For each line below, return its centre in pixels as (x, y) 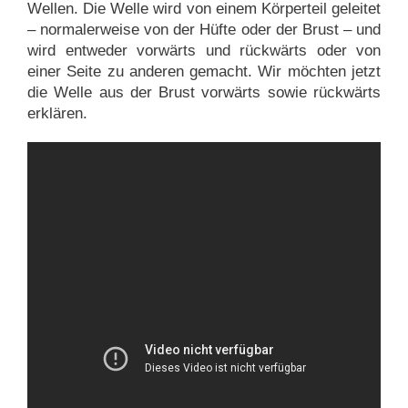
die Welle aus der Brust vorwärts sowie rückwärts (204, 92)
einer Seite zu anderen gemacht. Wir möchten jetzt (204, 71)
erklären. (57, 113)
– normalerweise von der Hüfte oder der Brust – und (204, 29)
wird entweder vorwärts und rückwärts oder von (204, 50)
